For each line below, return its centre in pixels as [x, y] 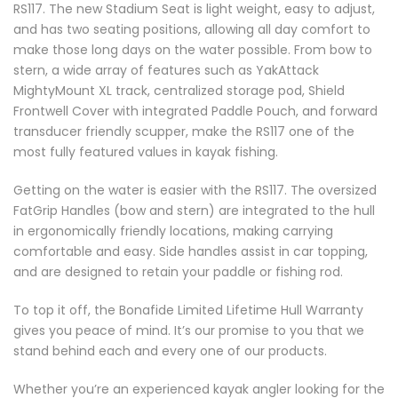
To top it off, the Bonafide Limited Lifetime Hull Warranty [188, 310]
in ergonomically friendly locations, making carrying [173, 231]
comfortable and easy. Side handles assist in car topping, [191, 251]
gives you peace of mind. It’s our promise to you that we [189, 330]
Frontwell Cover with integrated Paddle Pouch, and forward [195, 111]
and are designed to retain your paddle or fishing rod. [178, 271]
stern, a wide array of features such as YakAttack [166, 70]
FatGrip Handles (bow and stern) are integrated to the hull [194, 210]
